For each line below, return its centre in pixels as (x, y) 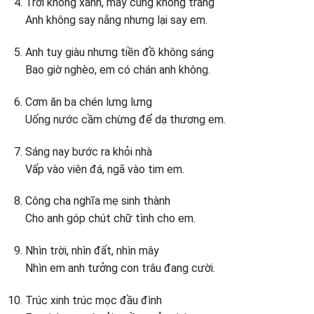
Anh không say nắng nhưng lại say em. (116, 20)
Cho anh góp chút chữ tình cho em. (110, 219)
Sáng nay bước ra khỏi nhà (88, 151)
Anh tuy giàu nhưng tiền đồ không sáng (119, 52)
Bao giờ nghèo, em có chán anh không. (117, 69)
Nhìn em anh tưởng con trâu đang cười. (120, 268)
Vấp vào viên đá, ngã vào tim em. (104, 169)
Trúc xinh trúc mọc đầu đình (93, 300)
